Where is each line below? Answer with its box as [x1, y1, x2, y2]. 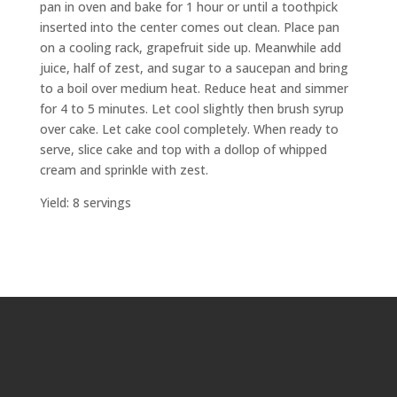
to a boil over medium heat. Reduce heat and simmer [39, 80, 348, 97]
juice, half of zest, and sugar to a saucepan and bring [39, 59, 348, 77]
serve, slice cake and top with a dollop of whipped [39, 141, 327, 159]
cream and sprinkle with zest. [39, 161, 208, 179]
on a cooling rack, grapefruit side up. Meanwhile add [39, 39, 341, 57]
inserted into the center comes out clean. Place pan [39, 19, 339, 36]
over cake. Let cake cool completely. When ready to [39, 121, 339, 138]
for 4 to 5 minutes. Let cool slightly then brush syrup [39, 100, 344, 118]
